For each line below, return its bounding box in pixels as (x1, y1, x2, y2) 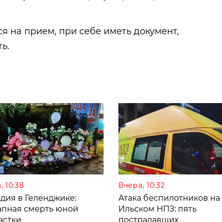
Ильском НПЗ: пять (118, 204, 197, 214)
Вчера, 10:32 (118, 180, 165, 190)
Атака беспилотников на (118, 193, 220, 203)
